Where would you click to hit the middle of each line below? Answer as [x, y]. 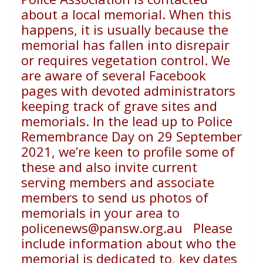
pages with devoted [81, 91]
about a [45, 14]
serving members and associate [118, 182]
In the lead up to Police [163, 121]
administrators [190, 91]
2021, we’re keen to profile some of [128, 152]
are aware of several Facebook [114, 75]
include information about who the [129, 243]
